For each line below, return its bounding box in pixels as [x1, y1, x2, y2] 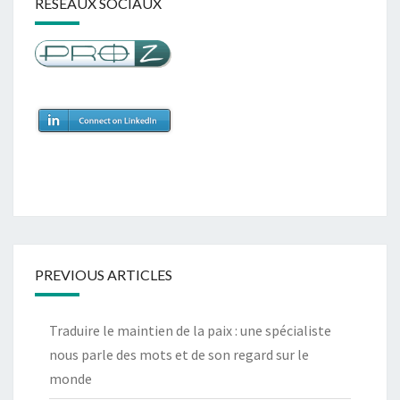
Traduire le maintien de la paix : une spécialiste [49, 321, 331, 339]
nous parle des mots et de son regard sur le [49, 346, 309, 363]
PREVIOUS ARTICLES [35, 266, 172, 283]
